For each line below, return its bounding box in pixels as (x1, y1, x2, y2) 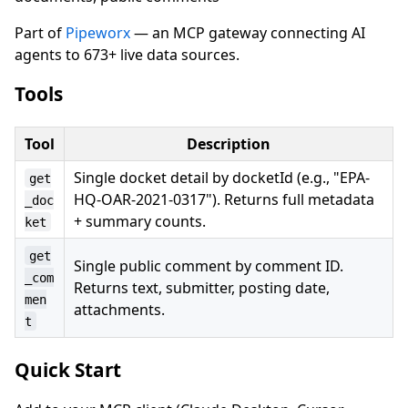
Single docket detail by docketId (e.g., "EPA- (74, 167, 370, 188)
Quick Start (15, 356, 121, 382)
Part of (15, 22, 66, 43)
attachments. (74, 299, 165, 320)
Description (187, 133, 270, 154)
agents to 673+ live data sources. (15, 44, 240, 65)
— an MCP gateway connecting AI (130, 22, 365, 43)
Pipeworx (66, 22, 130, 43)
